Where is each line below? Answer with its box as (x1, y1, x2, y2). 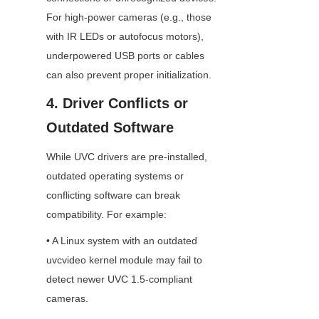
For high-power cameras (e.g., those (46, 11, 211, 23)
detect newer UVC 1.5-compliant (46, 273, 192, 286)
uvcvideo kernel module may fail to (46, 254, 202, 266)
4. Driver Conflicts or (46, 95, 188, 112)
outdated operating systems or (46, 170, 184, 182)
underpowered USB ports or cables (46, 50, 204, 62)
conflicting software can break (46, 189, 180, 202)
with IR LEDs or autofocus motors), (46, 31, 204, 43)
